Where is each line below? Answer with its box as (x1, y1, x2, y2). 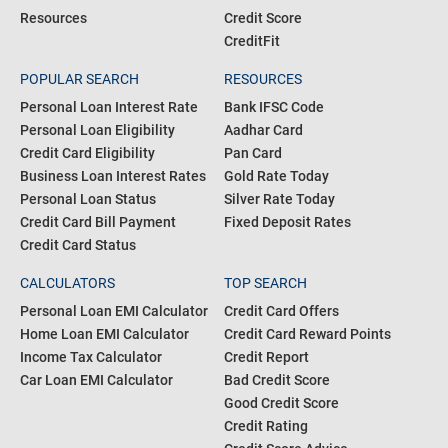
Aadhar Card (224, 121, 303, 138)
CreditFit (224, 32, 280, 49)
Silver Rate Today (224, 190, 335, 207)
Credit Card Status (20, 236, 136, 253)
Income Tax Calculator (20, 348, 162, 365)
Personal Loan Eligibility (20, 121, 175, 138)
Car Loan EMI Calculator (20, 371, 173, 388)
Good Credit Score (224, 394, 339, 411)
